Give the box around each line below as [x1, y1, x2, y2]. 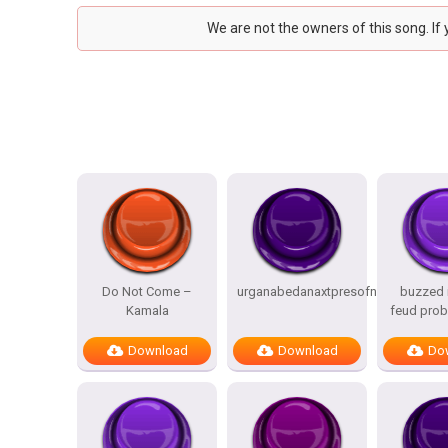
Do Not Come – [102, 284, 192, 299]
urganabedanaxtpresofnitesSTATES [237, 284, 442, 299]
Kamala [125, 303, 169, 318]
